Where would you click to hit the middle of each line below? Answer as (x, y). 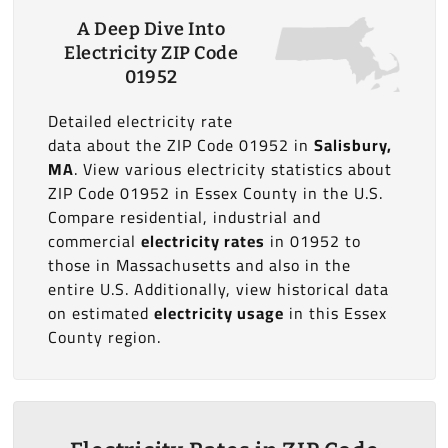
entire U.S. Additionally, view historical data (218, 289)
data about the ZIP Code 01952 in (180, 145)
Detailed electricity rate (140, 121)
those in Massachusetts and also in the (199, 265)
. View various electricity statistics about (232, 169)
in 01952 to (312, 241)
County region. (104, 337)
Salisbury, (352, 145)
